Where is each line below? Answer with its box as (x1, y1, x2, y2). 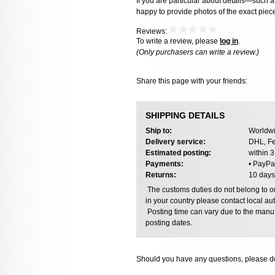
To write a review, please (136, 37, 220, 46)
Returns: (145, 170, 176, 179)
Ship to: (145, 126, 172, 135)
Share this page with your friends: (136, 76, 247, 85)
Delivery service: (145, 137, 206, 146)
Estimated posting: (145, 148, 211, 157)
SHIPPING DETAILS (145, 110, 225, 121)
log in (220, 37, 238, 46)
